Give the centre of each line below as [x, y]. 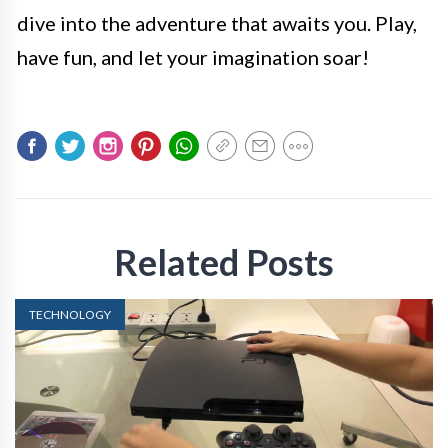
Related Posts [224, 262]
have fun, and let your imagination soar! [193, 57]
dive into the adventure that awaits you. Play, [217, 23]
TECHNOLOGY [70, 314]
